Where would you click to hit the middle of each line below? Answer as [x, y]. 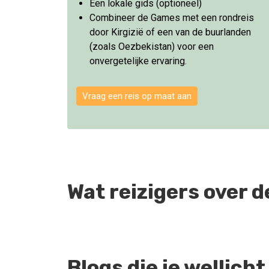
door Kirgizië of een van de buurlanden [170, 32]
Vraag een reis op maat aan [137, 96]
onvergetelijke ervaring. [138, 61]
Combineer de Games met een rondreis [172, 17]
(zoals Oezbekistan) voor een [152, 46]
